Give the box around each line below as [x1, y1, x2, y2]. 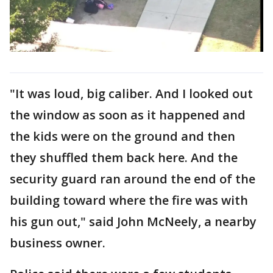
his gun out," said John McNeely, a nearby [10, 213, 257, 230]
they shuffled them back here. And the [10, 149, 238, 166]
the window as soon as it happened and [10, 106, 246, 123]
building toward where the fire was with [10, 191, 248, 208]
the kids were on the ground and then [10, 127, 235, 144]
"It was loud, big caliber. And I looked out [10, 85, 253, 102]
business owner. [10, 234, 105, 251]
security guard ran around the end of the [10, 170, 255, 187]
